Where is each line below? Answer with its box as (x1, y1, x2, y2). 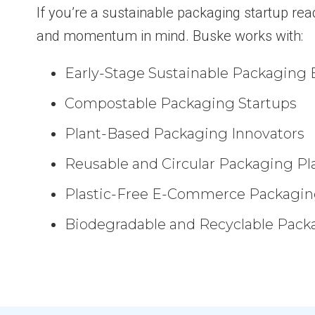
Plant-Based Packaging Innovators (65, 125, 305, 143)
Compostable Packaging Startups (65, 95, 297, 112)
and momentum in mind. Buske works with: (37, 27, 304, 45)
